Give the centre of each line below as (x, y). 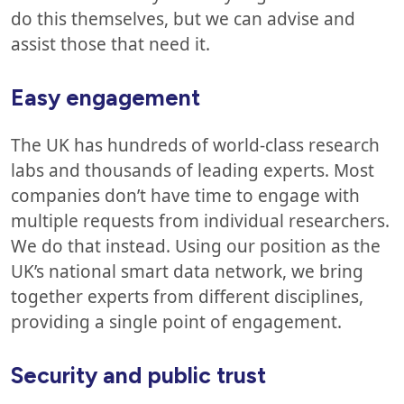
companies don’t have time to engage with (185, 196)
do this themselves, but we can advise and (183, 19)
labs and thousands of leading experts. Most (193, 170)
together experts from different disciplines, (187, 297)
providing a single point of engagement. (179, 322)
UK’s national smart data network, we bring (187, 271)
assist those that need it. (117, 44)
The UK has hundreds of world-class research (195, 145)
